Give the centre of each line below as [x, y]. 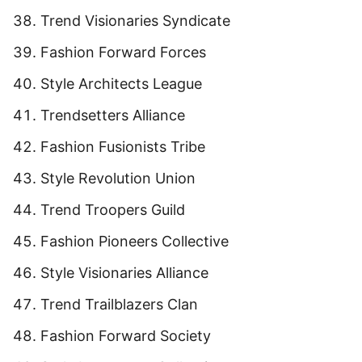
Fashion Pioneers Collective [135, 241]
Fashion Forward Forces [123, 52]
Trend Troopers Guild [113, 210]
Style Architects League [121, 84]
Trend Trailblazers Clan [119, 304]
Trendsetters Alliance [113, 115]
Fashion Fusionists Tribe [123, 147]
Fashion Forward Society [126, 336]
